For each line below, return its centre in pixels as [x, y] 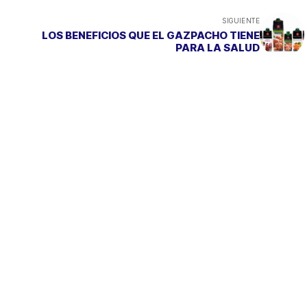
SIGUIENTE [241, 20]
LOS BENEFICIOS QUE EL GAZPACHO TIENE [151, 35]
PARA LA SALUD [218, 47]
